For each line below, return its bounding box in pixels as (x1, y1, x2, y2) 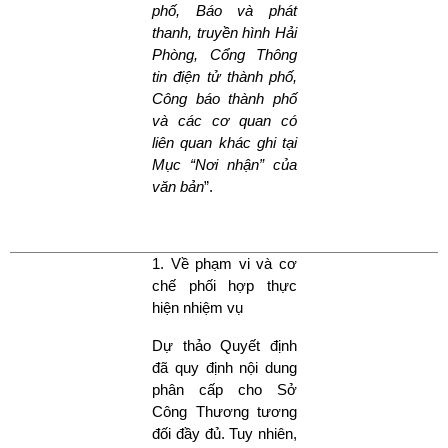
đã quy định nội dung (152, 358, 297, 376)
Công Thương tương (152, 402, 297, 420)
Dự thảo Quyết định (152, 336, 297, 354)
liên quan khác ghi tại (152, 133, 297, 151)
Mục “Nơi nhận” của (152, 155, 297, 173)
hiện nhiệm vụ (152, 298, 243, 316)
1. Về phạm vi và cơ (152, 254, 297, 272)
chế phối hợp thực (152, 276, 297, 294)
